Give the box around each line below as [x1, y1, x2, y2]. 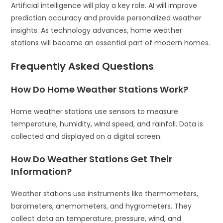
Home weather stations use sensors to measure [11, 106, 179, 116]
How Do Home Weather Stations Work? [11, 83, 189, 96]
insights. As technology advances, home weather [11, 25, 183, 35]
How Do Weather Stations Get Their [11, 152, 173, 165]
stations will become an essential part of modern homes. [11, 37, 211, 48]
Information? [11, 165, 72, 178]
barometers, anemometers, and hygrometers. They [11, 201, 192, 211]
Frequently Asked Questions [11, 59, 154, 73]
